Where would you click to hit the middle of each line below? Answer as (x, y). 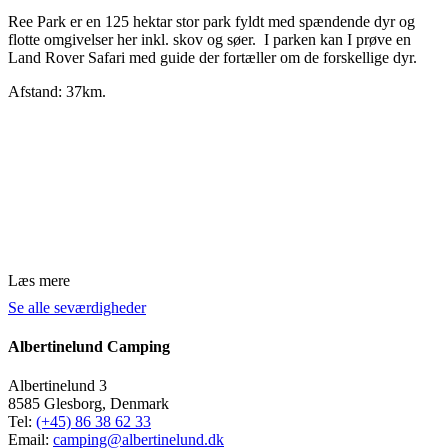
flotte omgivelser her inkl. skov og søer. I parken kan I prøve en (209, 39)
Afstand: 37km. (57, 91)
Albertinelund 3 (57, 386)
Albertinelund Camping (89, 347)
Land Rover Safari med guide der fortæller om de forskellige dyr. (212, 57)
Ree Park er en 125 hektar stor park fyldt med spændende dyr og (211, 21)
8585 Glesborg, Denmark (88, 404)
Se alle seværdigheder (77, 307)
